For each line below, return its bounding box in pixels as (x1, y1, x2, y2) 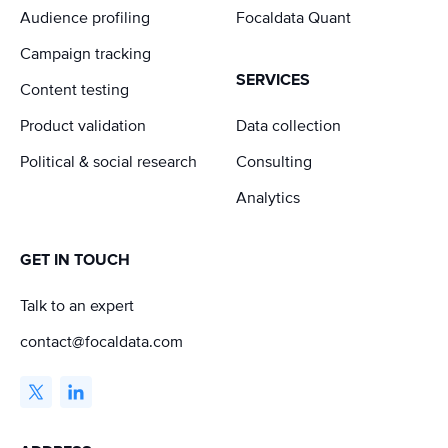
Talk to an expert (20, 295, 134, 316)
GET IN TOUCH (20, 249, 130, 270)
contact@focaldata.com (20, 331, 183, 352)
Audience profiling (20, 7, 150, 28)
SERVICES (236, 69, 310, 90)
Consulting (236, 151, 312, 172)
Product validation (20, 115, 146, 136)
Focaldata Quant (236, 7, 351, 28)
